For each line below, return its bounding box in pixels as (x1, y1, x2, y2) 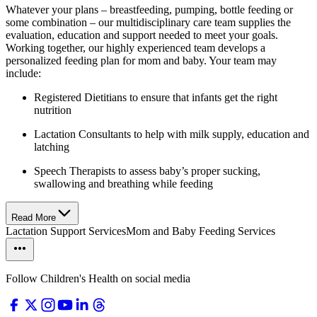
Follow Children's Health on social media (6, 272, 190, 284)
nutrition (34, 103, 71, 116)
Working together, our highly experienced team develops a (6, 41, 265, 54)
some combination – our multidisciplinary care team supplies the (6, 16, 291, 28)
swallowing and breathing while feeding (34, 177, 213, 190)
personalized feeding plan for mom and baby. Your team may (6, 54, 277, 67)
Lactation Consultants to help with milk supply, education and (34, 127, 309, 140)
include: (6, 67, 41, 79)
